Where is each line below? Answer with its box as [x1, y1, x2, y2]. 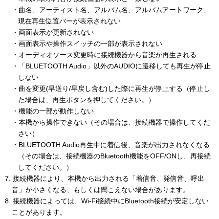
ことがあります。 [11, 209, 66, 216]
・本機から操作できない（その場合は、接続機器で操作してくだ [11, 119, 210, 126]
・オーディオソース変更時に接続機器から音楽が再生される [11, 51, 197, 59]
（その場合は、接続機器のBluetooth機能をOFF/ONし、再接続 [18, 153, 211, 160]
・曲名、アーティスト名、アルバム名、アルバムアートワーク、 [11, 6, 210, 14]
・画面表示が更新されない [11, 29, 94, 36]
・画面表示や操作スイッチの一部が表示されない [11, 40, 162, 47]
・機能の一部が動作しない [11, 108, 94, 115]
